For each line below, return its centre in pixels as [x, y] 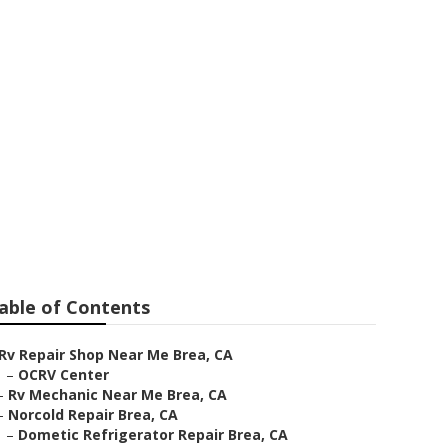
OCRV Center [63, 374]
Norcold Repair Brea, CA [93, 414]
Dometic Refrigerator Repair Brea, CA [153, 434]
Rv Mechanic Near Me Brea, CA [117, 394]
